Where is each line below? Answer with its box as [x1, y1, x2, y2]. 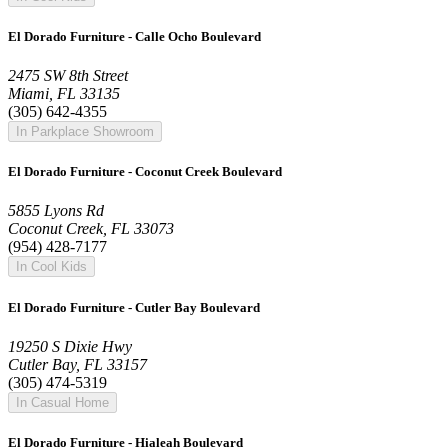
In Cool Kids [16, 259, 87, 275]
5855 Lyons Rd [8, 202, 104, 220]
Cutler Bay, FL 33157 [8, 355, 147, 373]
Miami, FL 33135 [8, 85, 120, 103]
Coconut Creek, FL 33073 [8, 220, 174, 238]
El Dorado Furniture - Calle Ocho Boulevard [8, 28, 261, 44]
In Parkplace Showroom [16, 124, 154, 140]
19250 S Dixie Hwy [8, 337, 132, 355]
